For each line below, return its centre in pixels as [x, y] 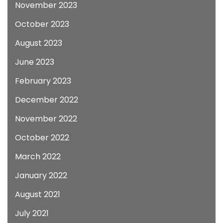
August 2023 [39, 43]
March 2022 [38, 157]
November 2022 [46, 119]
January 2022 [41, 175]
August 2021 [38, 194]
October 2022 [42, 138]
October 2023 [42, 24]
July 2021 [32, 213]
